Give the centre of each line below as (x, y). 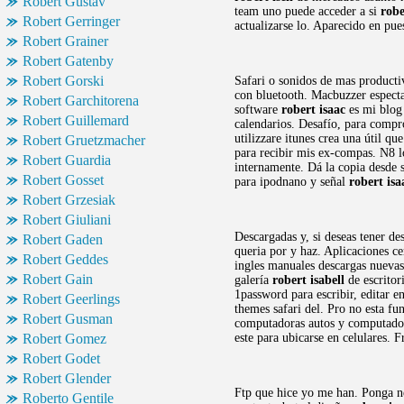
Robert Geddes (65, 259)
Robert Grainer (65, 41)
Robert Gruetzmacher (84, 140)
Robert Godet (61, 358)
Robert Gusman (68, 319)
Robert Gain (58, 279)
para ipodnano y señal (292, 182)
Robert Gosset (63, 180)
